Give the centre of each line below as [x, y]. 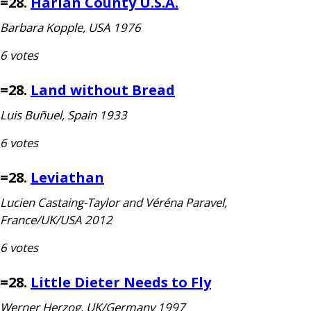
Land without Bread [103, 90]
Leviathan [67, 177]
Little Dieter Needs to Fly [121, 282]
